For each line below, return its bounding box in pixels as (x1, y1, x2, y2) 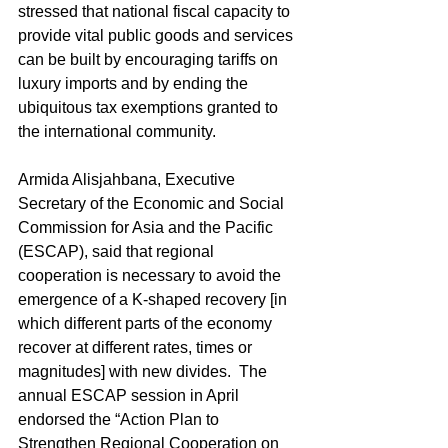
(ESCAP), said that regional (18, 243, 218, 260)
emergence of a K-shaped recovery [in (18, 291, 291, 308)
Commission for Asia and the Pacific (18, 219, 277, 236)
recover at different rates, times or (18, 339, 256, 356)
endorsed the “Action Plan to (18, 411, 223, 428)
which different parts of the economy (18, 315, 276, 332)
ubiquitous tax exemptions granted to (18, 99, 282, 116)
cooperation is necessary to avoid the (18, 267, 285, 284)
